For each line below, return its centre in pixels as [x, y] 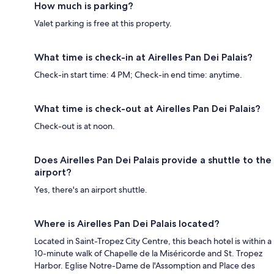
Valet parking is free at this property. [103, 23]
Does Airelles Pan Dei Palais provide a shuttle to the [153, 160]
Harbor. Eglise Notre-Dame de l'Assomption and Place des [145, 265]
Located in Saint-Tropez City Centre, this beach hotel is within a [153, 241]
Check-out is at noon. [75, 126]
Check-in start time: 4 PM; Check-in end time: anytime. [138, 74]
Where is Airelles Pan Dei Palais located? [127, 223]
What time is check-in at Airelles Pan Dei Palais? [143, 57]
